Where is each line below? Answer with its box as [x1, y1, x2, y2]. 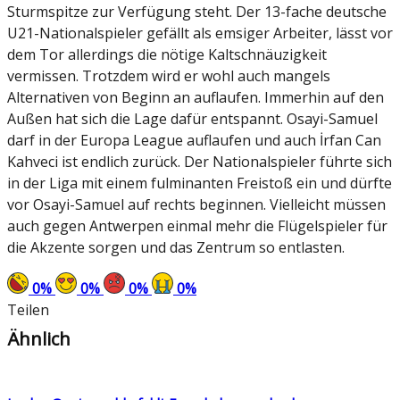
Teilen [7, 300, 49, 321]
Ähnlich [7, 327, 71, 352]
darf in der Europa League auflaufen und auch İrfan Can [7, 130, 381, 151]
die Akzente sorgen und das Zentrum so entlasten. [7, 237, 345, 258]
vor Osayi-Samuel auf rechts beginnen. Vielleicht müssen [7, 195, 386, 215]
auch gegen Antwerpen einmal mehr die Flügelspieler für [7, 216, 387, 237]
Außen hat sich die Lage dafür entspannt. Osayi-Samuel [7, 109, 378, 129]
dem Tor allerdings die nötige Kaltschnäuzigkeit [7, 45, 327, 65]
